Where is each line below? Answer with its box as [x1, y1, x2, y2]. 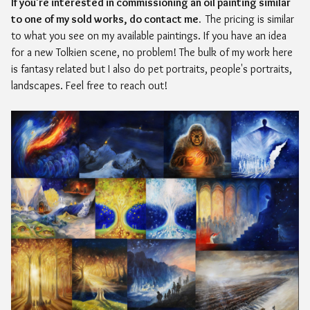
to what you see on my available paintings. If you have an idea [11, 28, 286, 42]
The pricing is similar [206, 12, 294, 26]
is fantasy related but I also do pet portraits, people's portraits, [11, 62, 292, 75]
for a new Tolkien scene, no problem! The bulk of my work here [11, 45, 293, 59]
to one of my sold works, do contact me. [11, 12, 206, 26]
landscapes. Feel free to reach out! [11, 78, 167, 92]
